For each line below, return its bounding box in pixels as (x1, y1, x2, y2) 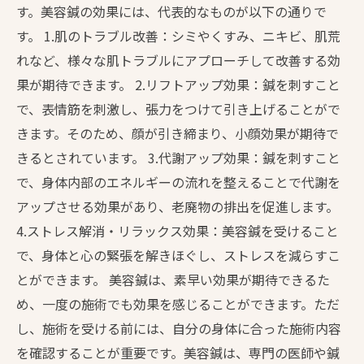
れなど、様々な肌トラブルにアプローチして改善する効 (16, 50, 340, 70)
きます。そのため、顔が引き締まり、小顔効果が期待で (16, 123, 339, 143)
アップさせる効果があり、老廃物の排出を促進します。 (16, 197, 339, 216)
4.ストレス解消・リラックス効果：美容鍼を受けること (16, 221, 339, 240)
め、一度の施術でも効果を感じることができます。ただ (16, 294, 340, 314)
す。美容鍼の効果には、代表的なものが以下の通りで (16, 2, 327, 21)
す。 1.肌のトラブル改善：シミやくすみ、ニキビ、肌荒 (16, 26, 340, 45)
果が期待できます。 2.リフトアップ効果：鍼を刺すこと (16, 75, 340, 94)
